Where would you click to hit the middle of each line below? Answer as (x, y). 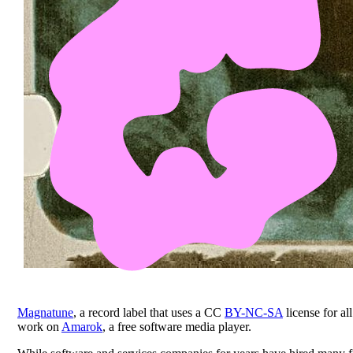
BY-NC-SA (254, 312)
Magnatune (45, 312)
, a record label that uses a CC (149, 312)
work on (39, 326)
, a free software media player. (177, 326)
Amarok (82, 326)
